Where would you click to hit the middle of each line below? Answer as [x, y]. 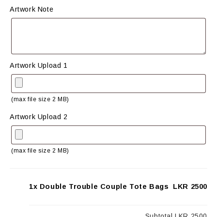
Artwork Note [32, 9]
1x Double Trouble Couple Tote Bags [99, 187]
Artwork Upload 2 [39, 117]
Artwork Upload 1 [39, 65]
